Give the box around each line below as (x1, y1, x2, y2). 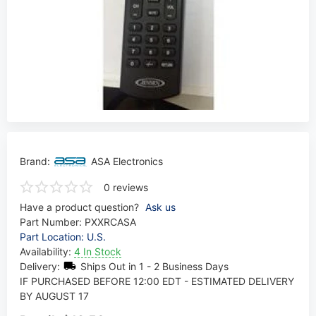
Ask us (145, 200, 176, 213)
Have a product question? (19, 200, 139, 213)
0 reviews (103, 181, 148, 193)
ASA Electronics (90, 154, 163, 167)
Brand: (19, 154, 53, 167)
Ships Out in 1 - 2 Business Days (80, 260, 229, 272)
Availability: (19, 245, 74, 257)
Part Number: (19, 215, 85, 228)
